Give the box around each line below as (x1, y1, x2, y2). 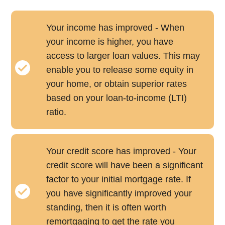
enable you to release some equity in (46, 65, 194, 75)
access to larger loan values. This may (46, 51, 200, 61)
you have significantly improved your (46, 188, 192, 199)
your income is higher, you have (46, 37, 174, 47)
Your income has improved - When (46, 23, 185, 33)
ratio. (46, 107, 67, 118)
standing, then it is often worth (46, 202, 167, 213)
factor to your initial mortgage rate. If (46, 174, 191, 185)
